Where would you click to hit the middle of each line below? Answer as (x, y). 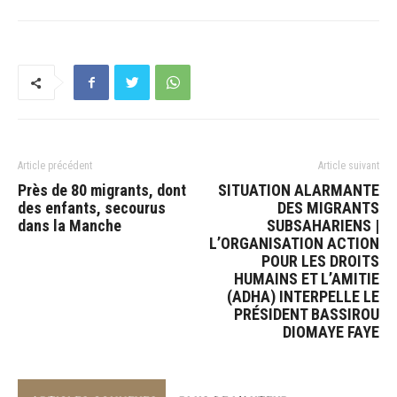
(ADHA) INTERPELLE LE (303, 296)
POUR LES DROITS (320, 261)
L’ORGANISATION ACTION (294, 243)
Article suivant (349, 165)
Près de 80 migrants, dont (102, 190)
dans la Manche (70, 225)
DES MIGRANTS (328, 207)
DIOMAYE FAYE (331, 331)
